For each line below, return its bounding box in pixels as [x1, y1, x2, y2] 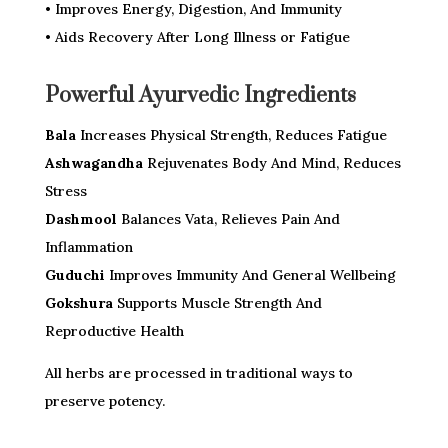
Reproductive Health [44, 322, 184, 341]
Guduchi [44, 266, 105, 285]
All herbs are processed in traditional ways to [44, 364, 353, 383]
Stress [44, 182, 87, 201]
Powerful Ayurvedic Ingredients [44, 82, 356, 110]
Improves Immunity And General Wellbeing [104, 266, 396, 285]
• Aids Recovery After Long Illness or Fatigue [44, 28, 350, 47]
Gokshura [44, 294, 113, 313]
